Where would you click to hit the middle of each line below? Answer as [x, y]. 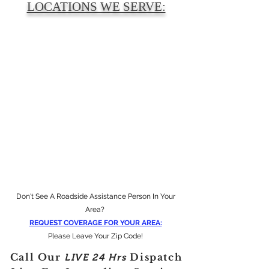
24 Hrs [109, 257]
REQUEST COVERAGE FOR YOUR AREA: [95, 223]
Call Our [37, 257]
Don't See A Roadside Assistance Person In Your [95, 196]
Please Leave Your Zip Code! [95, 236]
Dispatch [156, 257]
